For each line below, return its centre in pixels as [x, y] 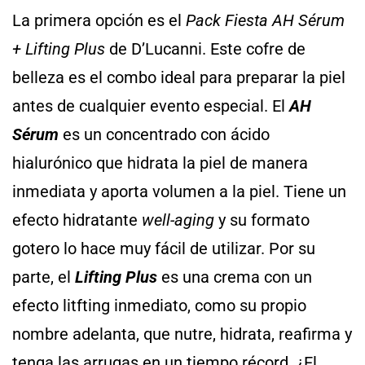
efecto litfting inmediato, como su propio [159, 305]
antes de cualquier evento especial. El [151, 106]
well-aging [178, 220]
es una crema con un [235, 277]
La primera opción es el [99, 20]
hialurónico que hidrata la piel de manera [160, 163]
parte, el [44, 277]
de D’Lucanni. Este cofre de [205, 48]
